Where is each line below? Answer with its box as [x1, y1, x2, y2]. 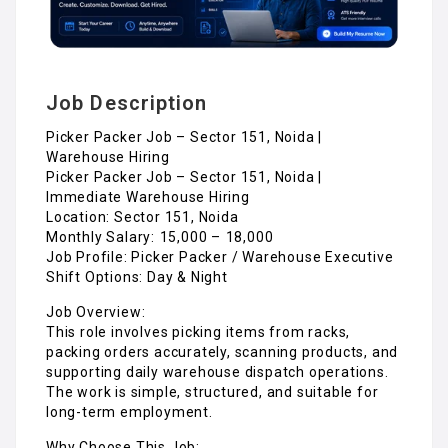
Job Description [46, 90, 208, 115]
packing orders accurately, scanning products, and [46, 343, 399, 360]
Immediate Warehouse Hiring [46, 188, 250, 205]
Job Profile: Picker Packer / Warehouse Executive [46, 248, 394, 265]
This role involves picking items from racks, [46, 323, 351, 340]
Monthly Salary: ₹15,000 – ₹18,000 [46, 228, 274, 245]
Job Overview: [46, 303, 146, 320]
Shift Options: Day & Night [46, 268, 228, 285]
